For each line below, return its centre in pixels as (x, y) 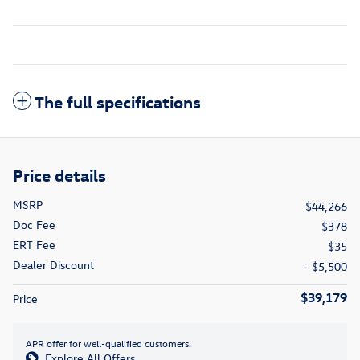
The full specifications (118, 102)
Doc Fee (34, 225)
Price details (59, 175)
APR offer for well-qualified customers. (108, 344)
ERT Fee (34, 245)
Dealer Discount (53, 265)
